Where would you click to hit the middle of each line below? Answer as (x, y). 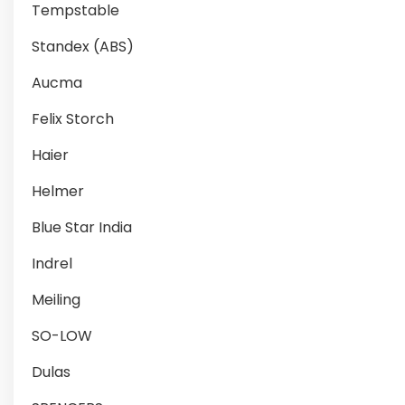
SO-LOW (62, 336)
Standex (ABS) (83, 47)
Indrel (52, 264)
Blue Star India (82, 227)
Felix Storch (73, 119)
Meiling (56, 300)
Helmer (58, 191)
